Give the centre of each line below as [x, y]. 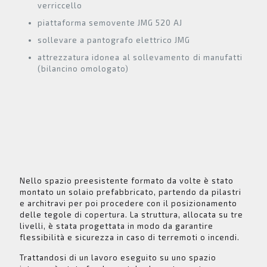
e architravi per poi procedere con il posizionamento [128, 204]
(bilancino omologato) [83, 69]
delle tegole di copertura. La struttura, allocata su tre [131, 215]
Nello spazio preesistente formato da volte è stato [127, 181]
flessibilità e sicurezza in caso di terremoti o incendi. [130, 237]
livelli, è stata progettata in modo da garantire [117, 226]
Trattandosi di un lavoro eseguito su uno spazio [118, 258]
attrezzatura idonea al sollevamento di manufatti [140, 58]
